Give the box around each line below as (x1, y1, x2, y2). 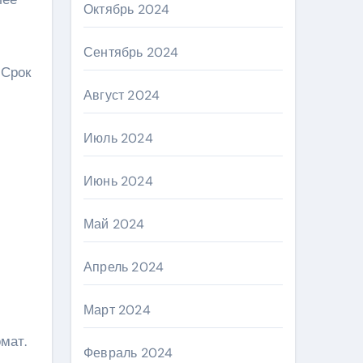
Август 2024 (83, 87, 160, 104)
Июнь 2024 (83, 173, 153, 190)
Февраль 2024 (83, 344, 173, 361)
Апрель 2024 (83, 258, 164, 275)
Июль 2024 (83, 130, 153, 147)
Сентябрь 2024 (83, 44, 179, 61)
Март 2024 (83, 301, 151, 318)
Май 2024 (83, 216, 145, 233)
